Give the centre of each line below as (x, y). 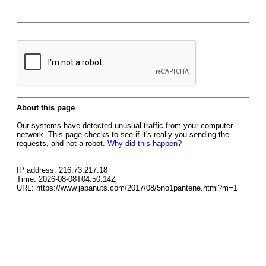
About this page (46, 108)
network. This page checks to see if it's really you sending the (123, 134)
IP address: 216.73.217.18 (62, 170)
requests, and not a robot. (62, 143)
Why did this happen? (145, 143)
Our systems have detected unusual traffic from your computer (125, 126)
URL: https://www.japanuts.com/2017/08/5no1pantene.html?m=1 (127, 188)
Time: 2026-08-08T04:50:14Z (66, 179)
